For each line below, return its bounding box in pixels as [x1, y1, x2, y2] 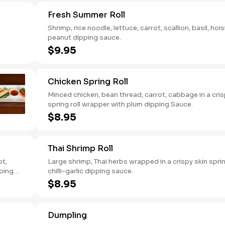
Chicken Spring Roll [48, 76, 128, 87]
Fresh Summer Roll [48, 10, 125, 20]
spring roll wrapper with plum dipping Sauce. [48, 100, 193, 108]
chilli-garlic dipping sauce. [48, 167, 133, 175]
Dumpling [48, 210, 87, 220]
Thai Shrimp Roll [48, 143, 113, 154]
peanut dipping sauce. [48, 33, 121, 42]
